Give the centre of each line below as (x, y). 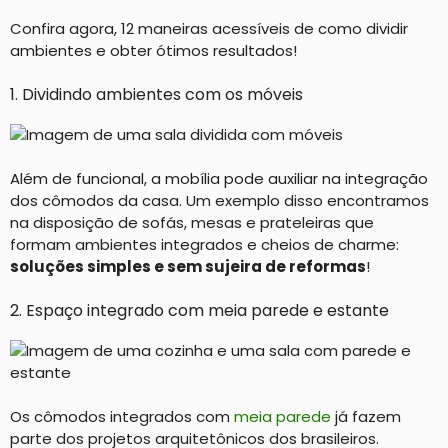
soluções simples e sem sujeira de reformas (188, 266)
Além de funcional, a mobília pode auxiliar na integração (219, 178)
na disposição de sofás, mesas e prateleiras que (192, 222)
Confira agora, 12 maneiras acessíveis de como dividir (209, 28)
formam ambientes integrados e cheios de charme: (204, 244)
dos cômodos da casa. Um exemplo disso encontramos (219, 200)
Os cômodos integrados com (122, 416)
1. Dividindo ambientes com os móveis (156, 94)
